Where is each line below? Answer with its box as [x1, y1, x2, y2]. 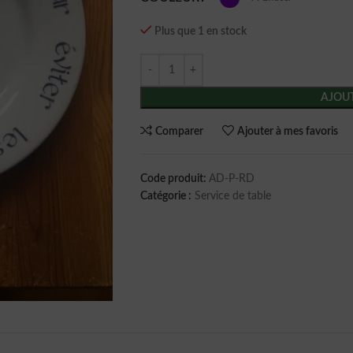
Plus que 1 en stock [154, 26, 247, 37]
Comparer [155, 125, 204, 137]
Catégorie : [139, 191, 191, 202]
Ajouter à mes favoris [237, 125, 339, 137]
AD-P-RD [208, 173, 255, 184]
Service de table [194, 191, 271, 202]
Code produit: [139, 173, 209, 184]
